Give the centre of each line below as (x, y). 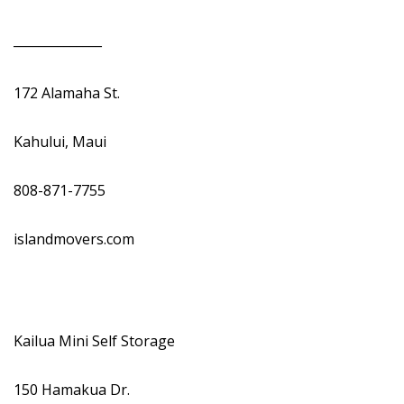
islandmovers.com (76, 239)
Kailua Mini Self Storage (96, 341)
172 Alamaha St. (69, 93)
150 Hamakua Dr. (75, 390)
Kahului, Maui (62, 142)
